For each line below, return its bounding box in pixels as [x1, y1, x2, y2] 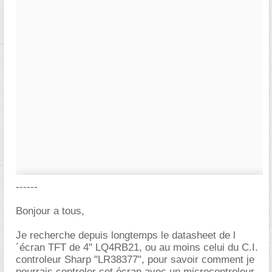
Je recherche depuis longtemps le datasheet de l [16, 229, 236, 241]
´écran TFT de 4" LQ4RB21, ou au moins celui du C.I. [16, 242, 258, 253]
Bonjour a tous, [16, 205, 84, 217]
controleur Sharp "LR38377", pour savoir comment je [16, 254, 254, 265]
